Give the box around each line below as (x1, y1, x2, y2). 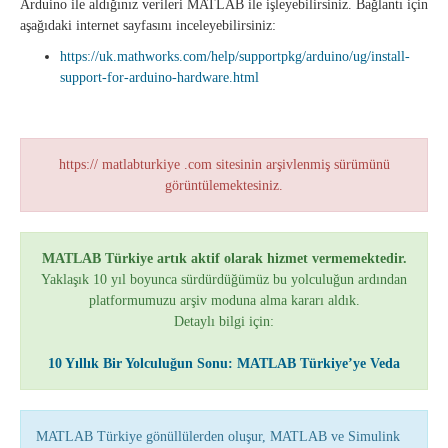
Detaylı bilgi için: (174, 314, 274, 329)
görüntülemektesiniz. (165, 178, 283, 193)
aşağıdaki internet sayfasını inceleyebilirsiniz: (20, 18, 276, 33)
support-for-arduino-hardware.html (60, 70, 259, 85)
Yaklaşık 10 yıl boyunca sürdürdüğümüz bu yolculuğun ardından (41, 272, 407, 287)
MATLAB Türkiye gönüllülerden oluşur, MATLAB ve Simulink (36, 429, 400, 444)
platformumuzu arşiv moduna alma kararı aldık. (88, 293, 360, 308)
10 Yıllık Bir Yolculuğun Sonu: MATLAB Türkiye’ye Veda (48, 356, 400, 371)
